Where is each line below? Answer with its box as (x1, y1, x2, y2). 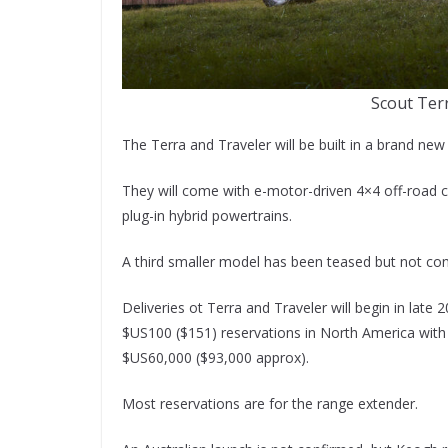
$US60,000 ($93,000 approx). (122, 347, 309, 367)
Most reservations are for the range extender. (122, 393, 418, 413)
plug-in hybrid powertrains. (122, 205, 292, 225)
